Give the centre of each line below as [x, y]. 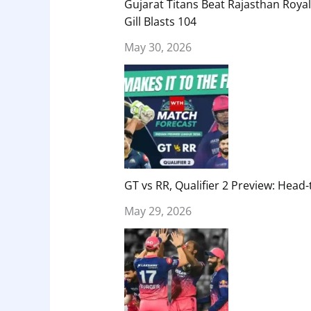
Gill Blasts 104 [160, 21]
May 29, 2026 [158, 211]
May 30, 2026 [158, 47]
